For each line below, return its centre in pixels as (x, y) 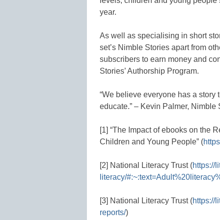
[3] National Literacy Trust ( (146, 200)
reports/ (113, 212)
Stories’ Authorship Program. (149, 71)
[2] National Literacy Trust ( (146, 165)
